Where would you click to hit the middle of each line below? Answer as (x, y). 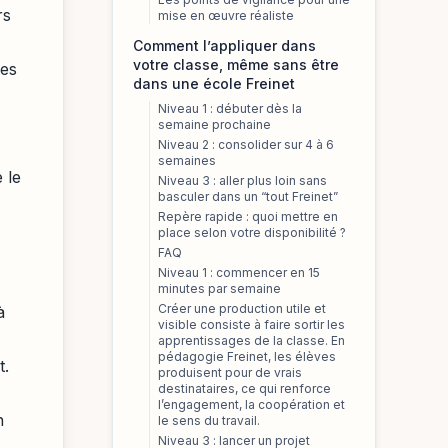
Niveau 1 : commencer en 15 (239, 272)
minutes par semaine (219, 288)
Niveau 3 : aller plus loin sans (242, 180)
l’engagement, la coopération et (251, 404)
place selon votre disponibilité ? (252, 232)
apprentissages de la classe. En (251, 340)
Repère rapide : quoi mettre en (248, 216)
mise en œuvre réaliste (226, 15)
